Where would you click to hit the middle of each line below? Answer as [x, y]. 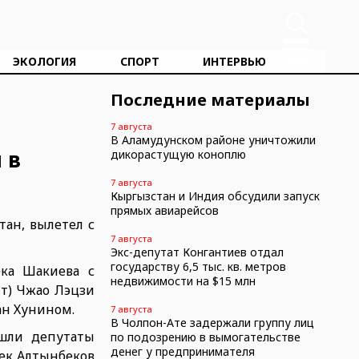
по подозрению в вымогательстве [205, 337]
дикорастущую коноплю [178, 154]
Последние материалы [210, 100]
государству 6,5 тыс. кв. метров [198, 266]
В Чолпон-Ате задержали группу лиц [212, 323]
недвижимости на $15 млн [183, 281]
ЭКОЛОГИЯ [45, 61]
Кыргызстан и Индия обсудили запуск [215, 196]
